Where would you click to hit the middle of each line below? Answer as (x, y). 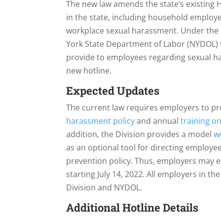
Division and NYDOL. (104, 187)
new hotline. (89, 70)
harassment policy (101, 121)
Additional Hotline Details (132, 207)
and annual (158, 121)
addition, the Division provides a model (140, 134)
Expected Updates (113, 90)
